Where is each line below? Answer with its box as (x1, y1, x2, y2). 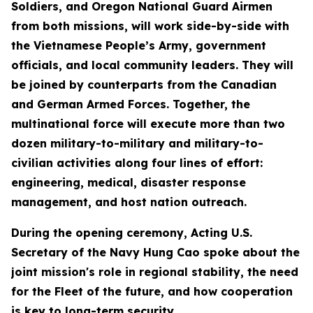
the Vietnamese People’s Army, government (11, 38, 266, 52)
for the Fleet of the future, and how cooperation (11, 284, 293, 298)
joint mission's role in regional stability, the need (11, 265, 298, 279)
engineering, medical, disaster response (11, 175, 246, 189)
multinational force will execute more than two (11, 117, 285, 131)
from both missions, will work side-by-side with (11, 19, 289, 33)
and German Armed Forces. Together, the (11, 97, 250, 111)
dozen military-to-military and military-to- (11, 136, 263, 150)
